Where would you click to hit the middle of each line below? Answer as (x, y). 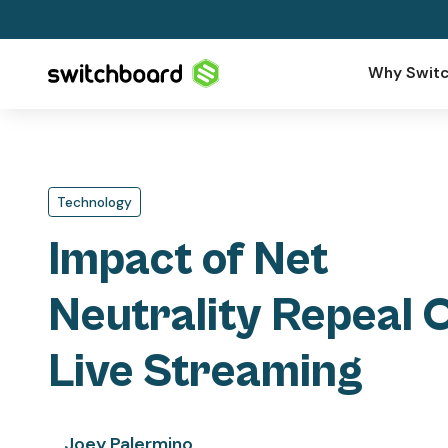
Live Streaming (205, 372)
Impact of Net (188, 260)
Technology (94, 201)
